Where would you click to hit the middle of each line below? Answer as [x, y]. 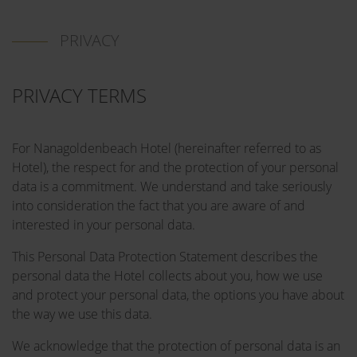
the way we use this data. [82, 314]
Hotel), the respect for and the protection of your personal [175, 167]
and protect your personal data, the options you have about [178, 295]
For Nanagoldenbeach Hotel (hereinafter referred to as [167, 148]
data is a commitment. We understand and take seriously [172, 186]
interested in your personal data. [104, 225]
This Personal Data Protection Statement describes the [165, 257]
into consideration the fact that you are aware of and [159, 206]
